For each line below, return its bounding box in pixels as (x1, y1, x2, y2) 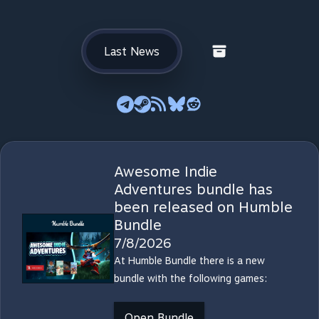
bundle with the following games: (113, 273, 267, 284)
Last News (103, 44, 159, 58)
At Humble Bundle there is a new (113, 255, 265, 266)
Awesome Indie (113, 163, 217, 180)
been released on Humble (113, 199, 293, 216)
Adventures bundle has (113, 181, 273, 198)
